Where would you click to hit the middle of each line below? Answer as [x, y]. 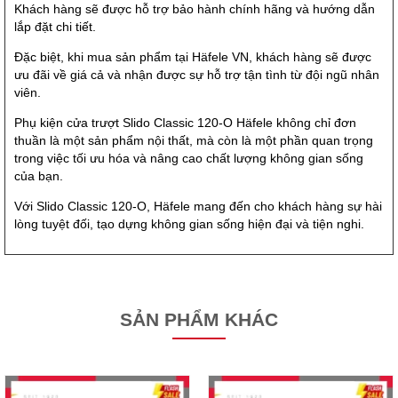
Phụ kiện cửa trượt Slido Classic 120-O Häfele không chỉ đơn [185, 123]
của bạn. [39, 176]
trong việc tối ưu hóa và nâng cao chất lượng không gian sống [189, 159]
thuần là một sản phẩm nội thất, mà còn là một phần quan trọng [194, 141]
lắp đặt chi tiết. [55, 27]
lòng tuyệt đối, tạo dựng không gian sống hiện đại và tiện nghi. [189, 224]
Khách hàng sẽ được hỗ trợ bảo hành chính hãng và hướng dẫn [195, 9]
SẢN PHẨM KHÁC [199, 319]
